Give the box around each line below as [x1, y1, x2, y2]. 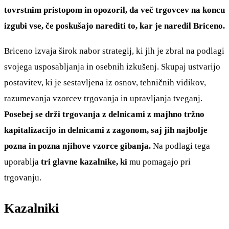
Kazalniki [4, 200, 59, 216]
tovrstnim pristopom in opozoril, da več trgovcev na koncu [4, 5, 225, 15]
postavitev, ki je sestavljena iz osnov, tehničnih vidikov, [4, 77, 206, 87]
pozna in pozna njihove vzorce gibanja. [4, 141, 151, 151]
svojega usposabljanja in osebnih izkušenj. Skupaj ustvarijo [4, 61, 220, 72]
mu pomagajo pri [127, 156, 191, 167]
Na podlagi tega [151, 141, 210, 151]
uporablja [4, 156, 41, 167]
